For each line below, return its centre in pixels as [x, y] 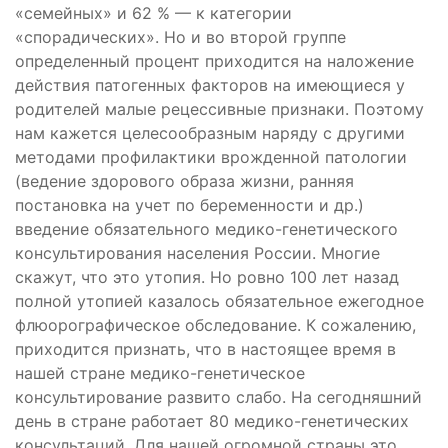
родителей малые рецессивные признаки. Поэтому [219, 109]
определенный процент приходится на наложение [214, 61]
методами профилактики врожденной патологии [211, 157]
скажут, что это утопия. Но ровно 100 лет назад [207, 277]
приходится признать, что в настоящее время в [205, 349]
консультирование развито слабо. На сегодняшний [218, 397]
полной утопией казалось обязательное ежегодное [219, 301]
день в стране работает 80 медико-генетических [212, 421]
